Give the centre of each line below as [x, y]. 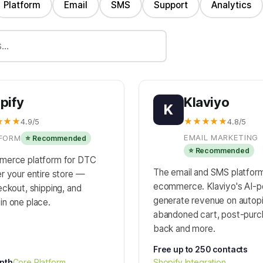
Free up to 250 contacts [201, 249]
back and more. [184, 229]
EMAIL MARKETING [221, 137]
